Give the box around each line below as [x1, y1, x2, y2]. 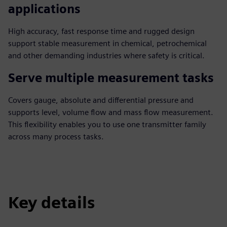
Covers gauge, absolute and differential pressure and [8, 95, 194, 105]
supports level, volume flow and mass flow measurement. [8, 107, 213, 117]
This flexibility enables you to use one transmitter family [8, 120, 206, 129]
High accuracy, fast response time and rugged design [8, 26, 195, 36]
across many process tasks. [8, 132, 104, 141]
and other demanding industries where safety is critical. [8, 51, 205, 60]
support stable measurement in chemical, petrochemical [8, 39, 207, 48]
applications [8, 2, 81, 16]
